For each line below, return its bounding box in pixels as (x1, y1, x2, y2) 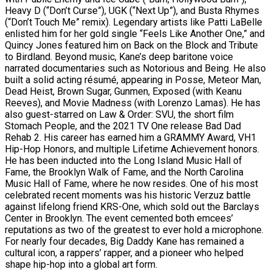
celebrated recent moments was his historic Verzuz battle (5, 189, 251, 201)
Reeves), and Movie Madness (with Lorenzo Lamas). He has (5, 97, 260, 109)
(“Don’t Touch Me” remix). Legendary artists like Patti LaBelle (5, 16, 262, 28)
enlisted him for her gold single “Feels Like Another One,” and (5, 27, 265, 39)
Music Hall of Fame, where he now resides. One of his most (5, 177, 258, 189)
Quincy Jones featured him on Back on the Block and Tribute (5, 39, 258, 51)
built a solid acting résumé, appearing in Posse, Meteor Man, (5, 73, 261, 86)
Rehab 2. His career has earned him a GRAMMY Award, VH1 (5, 131, 256, 143)
